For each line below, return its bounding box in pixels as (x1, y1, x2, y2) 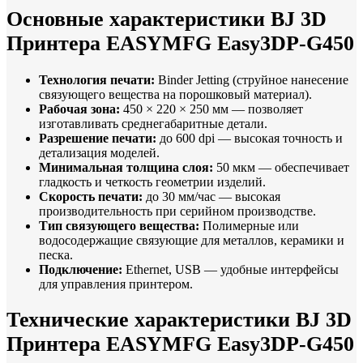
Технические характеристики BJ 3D (6, 308, 352, 332)
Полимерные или (199, 219, 299, 233)
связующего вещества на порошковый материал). (39, 88, 312, 102)
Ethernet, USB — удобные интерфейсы (122, 263, 339, 277)
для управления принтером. (39, 277, 193, 292)
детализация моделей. (39, 146, 160, 160)
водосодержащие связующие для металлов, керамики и (39, 233, 344, 248)
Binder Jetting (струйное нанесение (155, 73, 348, 88)
